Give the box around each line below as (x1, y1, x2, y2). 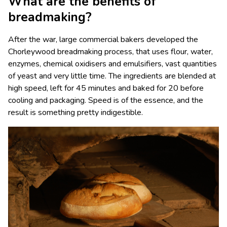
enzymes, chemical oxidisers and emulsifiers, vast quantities (8, 58, 217, 70)
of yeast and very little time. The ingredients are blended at (8, 70, 216, 82)
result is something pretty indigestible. (8, 107, 143, 119)
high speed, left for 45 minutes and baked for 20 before (8, 83, 204, 94)
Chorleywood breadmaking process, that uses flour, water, (8, 46, 213, 58)
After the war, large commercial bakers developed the (8, 34, 198, 46)
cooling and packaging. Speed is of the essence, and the (8, 95, 203, 106)
